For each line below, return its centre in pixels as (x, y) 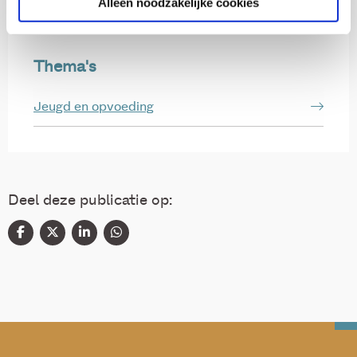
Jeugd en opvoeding (94, 107)
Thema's (65, 67)
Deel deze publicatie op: (90, 201)
